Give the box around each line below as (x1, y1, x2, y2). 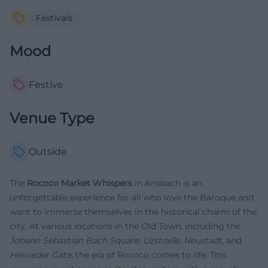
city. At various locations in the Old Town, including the (10, 220, 240, 232)
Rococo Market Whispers (27, 177, 132, 188)
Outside (29, 145, 67, 157)
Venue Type (10, 109, 95, 127)
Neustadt (184, 234, 222, 246)
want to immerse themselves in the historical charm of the (10, 206, 257, 217)
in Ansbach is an (132, 177, 202, 188)
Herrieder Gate (10, 249, 71, 260)
